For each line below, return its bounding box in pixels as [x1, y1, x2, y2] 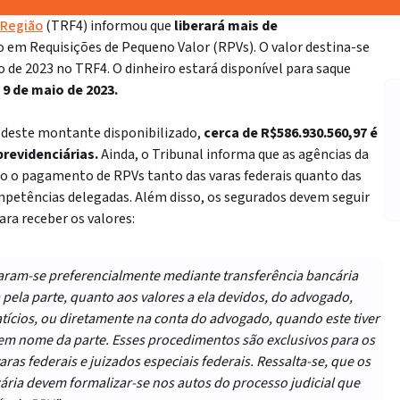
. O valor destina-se [254, 37, 370, 57]
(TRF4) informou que [43, 16, 174, 36]
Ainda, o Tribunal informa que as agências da [101, 145, 369, 164]
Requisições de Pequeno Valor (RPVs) [29, 37, 254, 57]
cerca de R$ [204, 123, 277, 143]
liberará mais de [174, 16, 278, 36]
